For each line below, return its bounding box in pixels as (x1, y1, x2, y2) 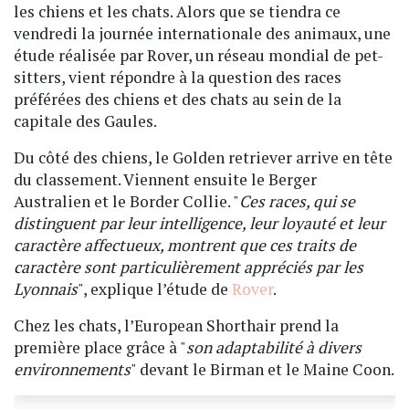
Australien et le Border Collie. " (14, 191, 239, 213)
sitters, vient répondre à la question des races (14, 67, 341, 89)
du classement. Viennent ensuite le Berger (14, 169, 317, 191)
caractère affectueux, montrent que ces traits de (14, 235, 356, 257)
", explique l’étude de (78, 278, 232, 300)
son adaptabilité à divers (186, 337, 362, 359)
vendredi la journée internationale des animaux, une (14, 23, 391, 45)
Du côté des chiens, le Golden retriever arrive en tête (14, 147, 393, 169)
